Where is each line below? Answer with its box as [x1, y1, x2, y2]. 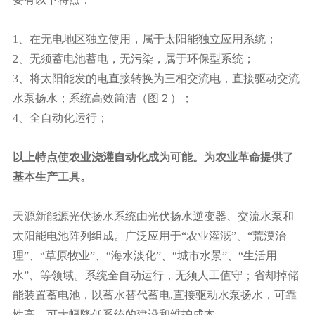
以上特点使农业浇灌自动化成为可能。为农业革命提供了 [13, 150, 294, 163]
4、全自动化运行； [13, 111, 108, 124]
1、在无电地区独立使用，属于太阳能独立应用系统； [13, 32, 277, 45]
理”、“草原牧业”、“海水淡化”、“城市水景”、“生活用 [13, 249, 277, 262]
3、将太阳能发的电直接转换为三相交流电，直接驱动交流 [13, 72, 300, 84]
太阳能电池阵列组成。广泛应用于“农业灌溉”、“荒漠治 [13, 229, 286, 242]
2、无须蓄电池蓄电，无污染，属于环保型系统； [13, 52, 255, 65]
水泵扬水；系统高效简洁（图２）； [13, 91, 193, 104]
